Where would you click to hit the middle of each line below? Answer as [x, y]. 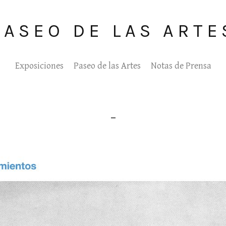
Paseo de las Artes [107, 66]
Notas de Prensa [181, 66]
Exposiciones [39, 66]
